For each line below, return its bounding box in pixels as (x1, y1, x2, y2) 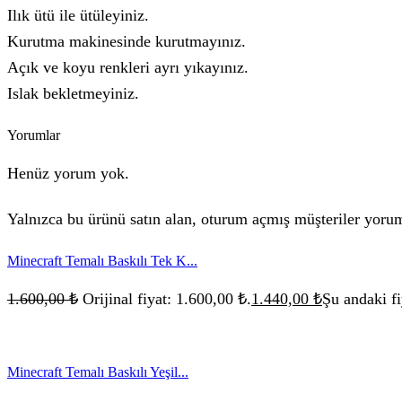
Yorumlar (7, 127, 60, 144)
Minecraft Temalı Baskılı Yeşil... (7, 364, 188, 380)
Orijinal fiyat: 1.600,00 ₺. (83, 289, 251, 308)
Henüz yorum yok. (7, 163, 129, 182)
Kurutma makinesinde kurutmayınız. (7, 32, 246, 51)
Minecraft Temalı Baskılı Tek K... (7, 253, 197, 269)
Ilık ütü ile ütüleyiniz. (7, 6, 149, 25)
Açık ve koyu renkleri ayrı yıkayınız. (7, 58, 249, 77)
